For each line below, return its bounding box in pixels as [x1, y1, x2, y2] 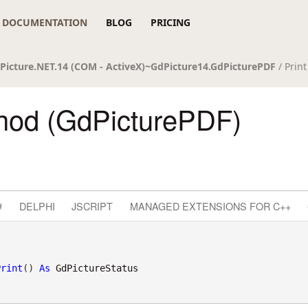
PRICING [150, 16, 190, 29]
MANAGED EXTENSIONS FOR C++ [129, 198, 291, 213]
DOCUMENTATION [2, 16, 88, 29]
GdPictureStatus [55, 263, 138, 274]
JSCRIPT [71, 198, 113, 213]
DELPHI [19, 198, 55, 213]
